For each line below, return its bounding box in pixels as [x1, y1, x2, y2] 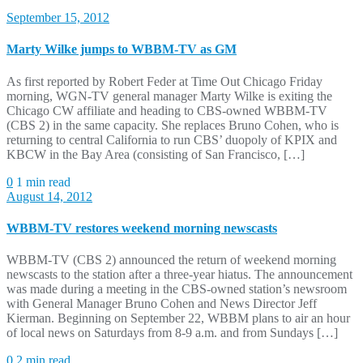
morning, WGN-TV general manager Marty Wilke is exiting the [6, 88, 332, 103]
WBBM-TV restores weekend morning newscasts [6, 220, 277, 235]
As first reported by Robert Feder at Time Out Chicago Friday [6, 74, 322, 88]
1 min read [16, 174, 70, 189]
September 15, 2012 [6, 11, 109, 24]
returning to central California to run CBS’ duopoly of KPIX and [6, 132, 337, 147]
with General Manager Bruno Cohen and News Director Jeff [6, 297, 317, 311]
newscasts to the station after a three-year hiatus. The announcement [6, 267, 352, 282]
